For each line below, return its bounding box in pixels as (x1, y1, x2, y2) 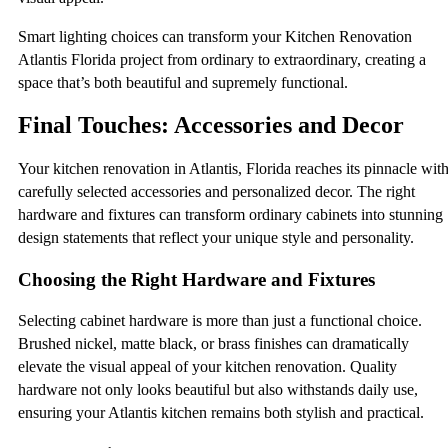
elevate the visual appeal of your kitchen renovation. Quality (18, 358, 397, 376)
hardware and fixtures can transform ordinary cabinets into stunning (18, 205, 443, 223)
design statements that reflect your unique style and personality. (18, 228, 414, 246)
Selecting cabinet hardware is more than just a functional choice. (18, 312, 422, 330)
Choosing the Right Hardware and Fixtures (18, 268, 375, 290)
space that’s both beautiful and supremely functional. (18, 74, 348, 92)
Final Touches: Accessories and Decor (18, 112, 404, 139)
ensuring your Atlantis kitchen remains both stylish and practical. (18, 404, 424, 422)
